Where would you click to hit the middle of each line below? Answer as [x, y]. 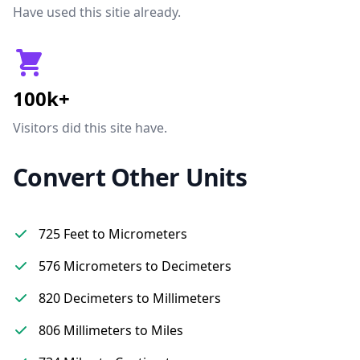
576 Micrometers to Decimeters [135, 266]
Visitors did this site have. [90, 128]
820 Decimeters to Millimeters [130, 298]
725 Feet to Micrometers [113, 234]
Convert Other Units [130, 177]
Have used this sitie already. [97, 12]
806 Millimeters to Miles [111, 330]
